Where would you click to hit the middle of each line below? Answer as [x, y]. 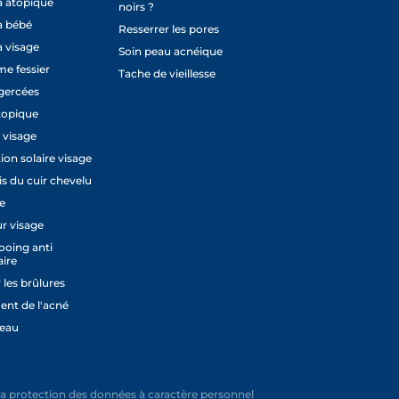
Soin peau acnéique [171, 51]
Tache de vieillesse [167, 73]
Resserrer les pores [169, 29]
